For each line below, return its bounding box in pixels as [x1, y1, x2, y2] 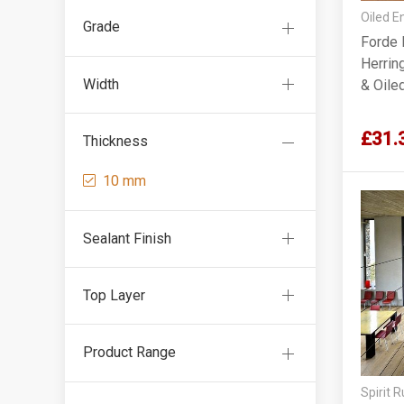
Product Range [83, 344, 176, 362]
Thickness [83, 133, 148, 151]
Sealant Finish [83, 229, 171, 247]
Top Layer [83, 286, 145, 304]
